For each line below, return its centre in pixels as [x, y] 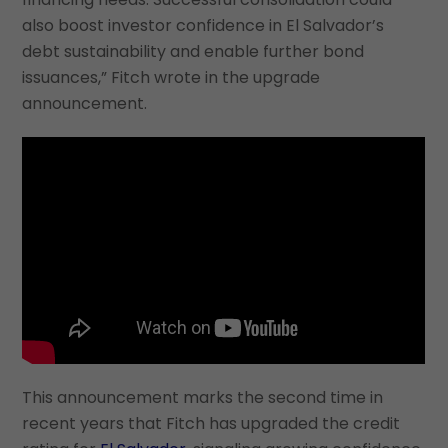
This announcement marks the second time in [203, 398]
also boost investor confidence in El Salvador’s [203, 25]
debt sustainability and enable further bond [193, 51]
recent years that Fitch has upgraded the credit [211, 424]
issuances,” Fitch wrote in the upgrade [171, 77]
